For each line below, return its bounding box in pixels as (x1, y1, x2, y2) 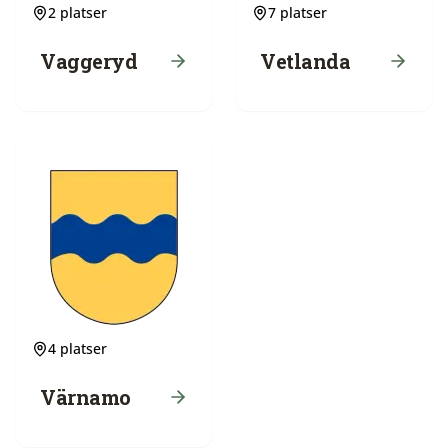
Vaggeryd (40, 48, 137, 74)
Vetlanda (260, 48, 350, 74)
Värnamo (40, 384, 131, 410)
